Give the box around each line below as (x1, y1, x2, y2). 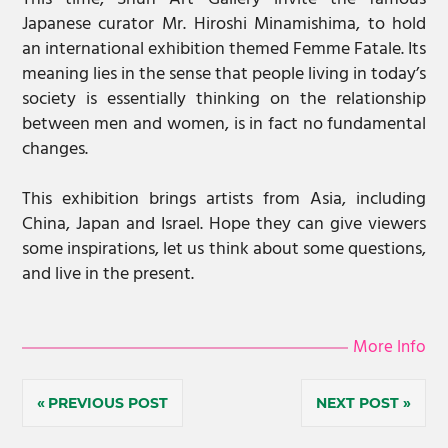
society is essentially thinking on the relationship (21, 85, 427, 115)
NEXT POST (316, 394, 400, 413)
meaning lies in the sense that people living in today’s (21, 60, 427, 90)
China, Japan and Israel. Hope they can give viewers (21, 210, 427, 240)
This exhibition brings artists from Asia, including (21, 185, 427, 215)
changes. (21, 135, 92, 165)
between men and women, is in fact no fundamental (21, 110, 427, 140)
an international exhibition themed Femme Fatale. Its (21, 35, 427, 65)
